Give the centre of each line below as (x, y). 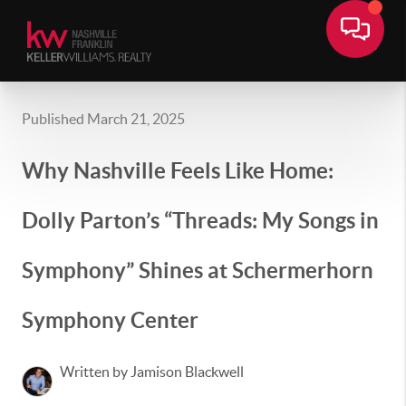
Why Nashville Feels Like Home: (178, 171)
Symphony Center (110, 320)
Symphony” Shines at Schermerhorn (198, 271)
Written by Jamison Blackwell (152, 372)
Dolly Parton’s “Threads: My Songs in (200, 221)
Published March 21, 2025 (103, 119)
